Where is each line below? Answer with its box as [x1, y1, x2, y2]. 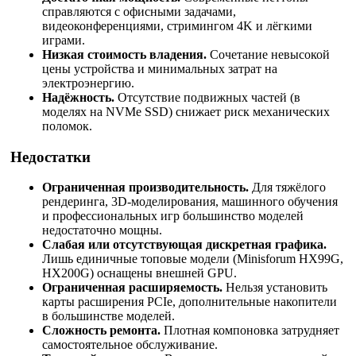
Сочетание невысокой [207, 48, 330, 62]
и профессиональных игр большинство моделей [42, 209, 304, 223]
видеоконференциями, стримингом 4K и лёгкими [42, 19, 312, 33]
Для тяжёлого [249, 180, 326, 195]
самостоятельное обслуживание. [42, 338, 218, 352]
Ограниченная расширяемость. [42, 281, 222, 295]
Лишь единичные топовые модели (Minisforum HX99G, [42, 252, 343, 266]
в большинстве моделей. [42, 309, 175, 323]
